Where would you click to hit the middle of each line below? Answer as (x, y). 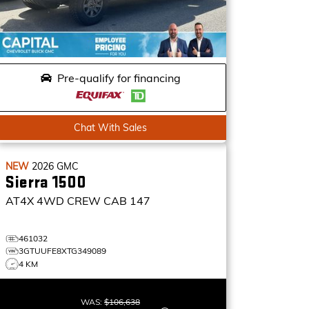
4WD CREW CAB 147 (93, 201)
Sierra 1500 (46, 182)
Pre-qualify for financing (119, 78)
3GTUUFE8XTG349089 (62, 251)
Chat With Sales (110, 128)
